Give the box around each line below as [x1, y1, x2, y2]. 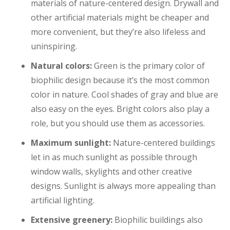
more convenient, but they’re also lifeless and [31, 26, 205, 38]
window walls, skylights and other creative [31, 166, 192, 178]
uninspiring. [31, 41, 77, 52]
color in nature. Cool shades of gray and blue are [31, 89, 218, 101]
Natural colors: [31, 60, 92, 72]
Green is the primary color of [92, 60, 205, 72]
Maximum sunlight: [31, 137, 111, 149]
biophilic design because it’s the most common [31, 74, 209, 86]
